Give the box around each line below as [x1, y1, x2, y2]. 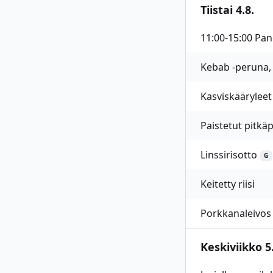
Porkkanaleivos [200, 207, 271, 220]
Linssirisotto [200, 148, 257, 161]
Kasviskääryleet [200, 90, 272, 103]
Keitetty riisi [200, 177, 255, 191]
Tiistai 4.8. [200, 2, 254, 17]
